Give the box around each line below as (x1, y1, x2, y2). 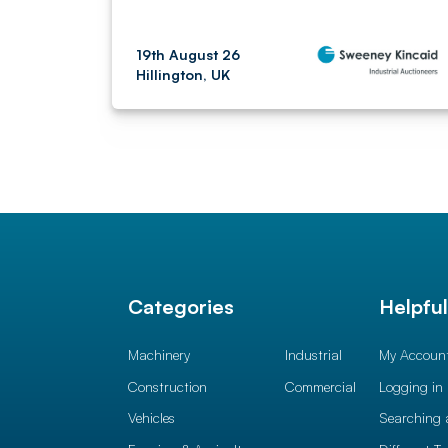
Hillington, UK (136, 66, 230, 83)
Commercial (284, 377, 356, 395)
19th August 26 (136, 46, 240, 63)
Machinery (128, 346, 190, 363)
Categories (128, 294, 234, 319)
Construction (128, 377, 207, 395)
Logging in (379, 377, 444, 395)
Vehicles (128, 409, 175, 427)
